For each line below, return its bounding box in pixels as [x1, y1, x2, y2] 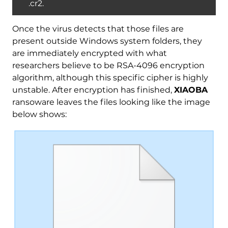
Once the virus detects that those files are [12, 24, 184, 34]
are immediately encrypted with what [12, 48, 167, 59]
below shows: [12, 109, 67, 120]
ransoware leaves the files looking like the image [12, 97, 210, 107]
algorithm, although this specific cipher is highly [12, 73, 208, 83]
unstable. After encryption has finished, [12, 85, 174, 95]
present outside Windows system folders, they [12, 36, 202, 46]
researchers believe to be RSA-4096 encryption [12, 61, 205, 71]
